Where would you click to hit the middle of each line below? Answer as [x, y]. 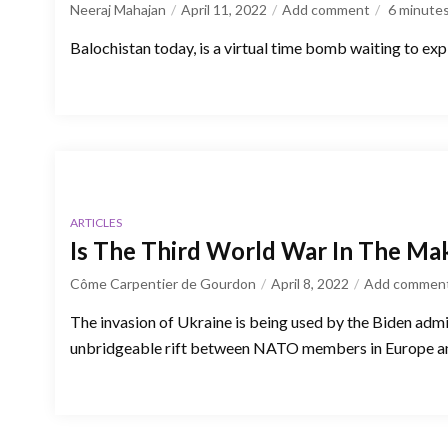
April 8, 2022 [310, 283]
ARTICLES [96, 222]
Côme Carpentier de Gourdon [163, 283]
